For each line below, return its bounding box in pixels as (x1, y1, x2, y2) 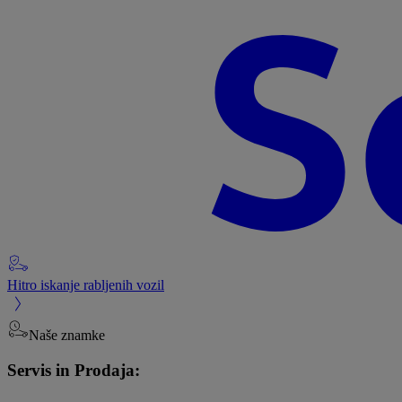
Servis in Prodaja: (7, 360, 140, 380)
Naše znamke (29, 327, 105, 343)
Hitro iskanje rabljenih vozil (7, 276, 164, 293)
